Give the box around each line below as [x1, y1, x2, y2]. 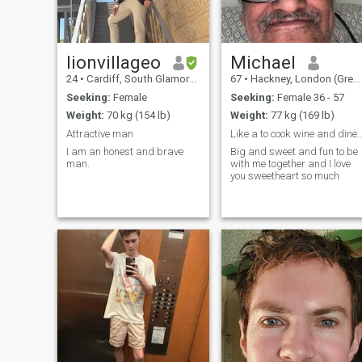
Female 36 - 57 [274, 90, 344, 103]
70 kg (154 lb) [103, 109, 170, 122]
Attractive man [65, 127, 133, 140]
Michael [229, 52, 296, 74]
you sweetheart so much [229, 170, 339, 183]
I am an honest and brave [65, 145, 183, 158]
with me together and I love [229, 158, 351, 170]
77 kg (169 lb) [267, 109, 335, 122]
